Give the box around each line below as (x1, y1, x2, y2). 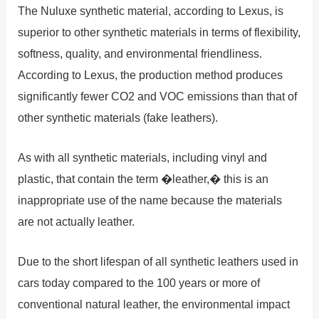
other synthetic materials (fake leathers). (18, 110, 219, 124)
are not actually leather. (18, 214, 135, 228)
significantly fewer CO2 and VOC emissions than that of (18, 89, 298, 103)
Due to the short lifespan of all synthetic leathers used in (18, 255, 299, 268)
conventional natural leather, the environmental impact (18, 298, 291, 311)
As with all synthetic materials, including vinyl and (18, 150, 268, 164)
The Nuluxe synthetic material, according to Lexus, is (18, 4, 284, 17)
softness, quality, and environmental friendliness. (18, 46, 263, 60)
